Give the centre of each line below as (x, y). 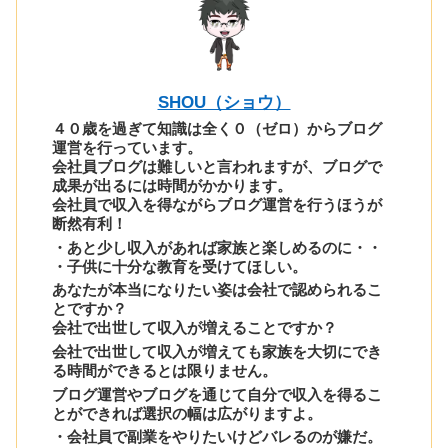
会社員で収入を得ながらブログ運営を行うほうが (217, 205)
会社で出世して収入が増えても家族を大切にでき (217, 352)
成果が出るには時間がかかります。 (172, 186)
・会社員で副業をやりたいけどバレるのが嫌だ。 (217, 437)
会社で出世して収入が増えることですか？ (195, 328)
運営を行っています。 (127, 148)
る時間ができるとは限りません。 (165, 371)
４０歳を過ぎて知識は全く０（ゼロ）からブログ (217, 129)
